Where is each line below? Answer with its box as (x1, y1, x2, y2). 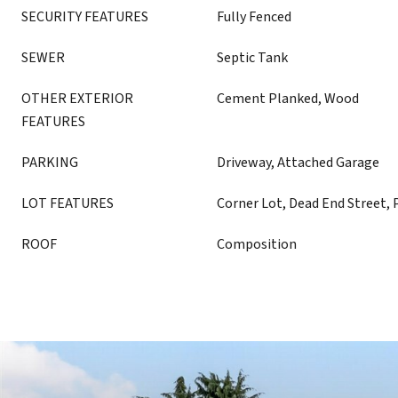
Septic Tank (217, 48, 288, 68)
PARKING (21, 153, 78, 172)
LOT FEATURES (21, 194, 114, 213)
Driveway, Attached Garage (217, 153, 379, 172)
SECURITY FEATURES (21, 7, 148, 27)
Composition (217, 235, 297, 254)
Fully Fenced (217, 7, 291, 27)
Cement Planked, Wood (217, 89, 359, 108)
